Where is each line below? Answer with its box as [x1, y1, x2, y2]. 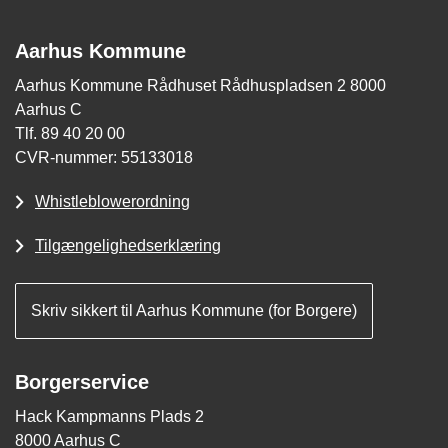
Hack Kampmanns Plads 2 [15, 408, 204, 426]
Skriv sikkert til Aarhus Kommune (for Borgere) [31, 302, 357, 320]
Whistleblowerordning [35, 193, 190, 211]
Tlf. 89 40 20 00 [15, 125, 125, 143]
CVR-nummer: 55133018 [15, 149, 193, 167]
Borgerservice [15, 371, 149, 394]
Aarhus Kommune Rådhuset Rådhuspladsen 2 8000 [15, 77, 386, 95]
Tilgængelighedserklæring [35, 237, 221, 255]
